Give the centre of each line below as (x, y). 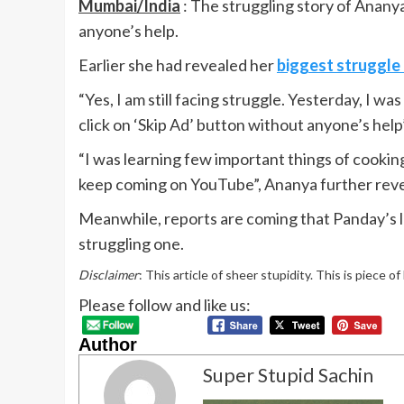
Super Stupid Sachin (288, 375)
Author (108, 344)
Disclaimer (109, 275)
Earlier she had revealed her (178, 65)
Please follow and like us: (165, 305)
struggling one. (131, 244)
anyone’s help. (129, 31)
